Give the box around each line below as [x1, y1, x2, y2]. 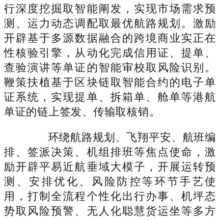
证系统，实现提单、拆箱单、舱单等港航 [4, 90, 216, 103]
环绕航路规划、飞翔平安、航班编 [26, 131, 216, 143]
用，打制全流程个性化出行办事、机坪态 [4, 190, 216, 202]
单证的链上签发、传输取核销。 [4, 105, 161, 118]
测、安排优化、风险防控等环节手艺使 [4, 175, 216, 188]
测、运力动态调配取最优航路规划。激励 [4, 17, 216, 29]
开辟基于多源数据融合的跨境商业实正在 [4, 31, 216, 44]
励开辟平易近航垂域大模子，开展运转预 [4, 160, 216, 173]
